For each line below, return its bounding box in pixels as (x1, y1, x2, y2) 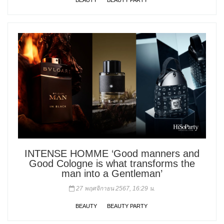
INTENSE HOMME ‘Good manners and (24, 148, 199, 159)
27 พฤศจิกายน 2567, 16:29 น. (74, 185, 155, 192)
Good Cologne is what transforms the (29, 158, 195, 169)
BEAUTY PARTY (107, 203, 147, 209)
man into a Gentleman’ (61, 168, 162, 179)
